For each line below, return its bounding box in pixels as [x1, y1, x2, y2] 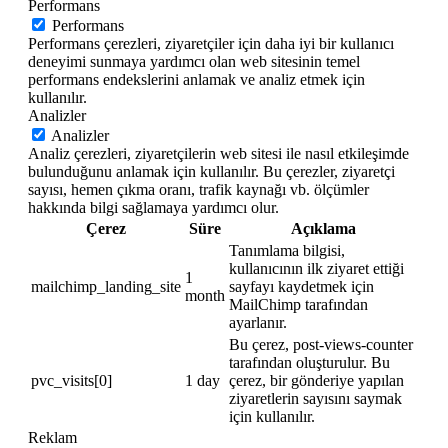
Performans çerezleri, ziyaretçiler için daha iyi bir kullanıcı [28, 35, 394, 53]
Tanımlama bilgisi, [229, 242, 345, 260]
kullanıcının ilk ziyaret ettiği [229, 260, 404, 278]
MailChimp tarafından [229, 296, 368, 314]
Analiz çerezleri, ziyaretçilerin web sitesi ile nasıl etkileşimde [28, 145, 409, 163]
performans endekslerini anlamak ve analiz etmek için [28, 71, 365, 89]
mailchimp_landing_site [31, 278, 181, 296]
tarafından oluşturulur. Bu [229, 354, 390, 372]
